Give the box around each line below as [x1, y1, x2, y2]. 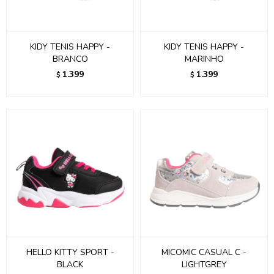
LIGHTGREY [181, 259, 227, 270]
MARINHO [184, 53, 224, 65]
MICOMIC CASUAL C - [161, 246, 246, 258]
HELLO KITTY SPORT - [26, 246, 114, 258]
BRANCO [52, 53, 88, 65]
